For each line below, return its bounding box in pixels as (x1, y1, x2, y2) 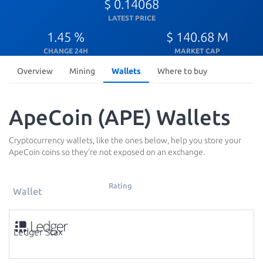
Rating (109, 181, 133, 190)
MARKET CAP (174, 47, 220, 55)
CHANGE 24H (43, 47, 88, 55)
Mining (69, 66, 95, 76)
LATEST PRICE (107, 14, 156, 22)
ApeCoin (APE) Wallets (9, 105, 230, 129)
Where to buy (157, 66, 207, 76)
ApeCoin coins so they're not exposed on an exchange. (9, 147, 205, 157)
